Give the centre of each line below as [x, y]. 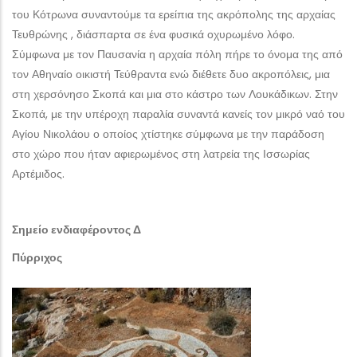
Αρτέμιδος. [38, 174]
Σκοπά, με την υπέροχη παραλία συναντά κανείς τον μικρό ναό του [178, 114]
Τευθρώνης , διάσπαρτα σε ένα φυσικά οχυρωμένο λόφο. [153, 34]
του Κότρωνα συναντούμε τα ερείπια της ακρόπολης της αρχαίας [174, 14]
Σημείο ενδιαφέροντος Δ [76, 229]
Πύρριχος [37, 257]
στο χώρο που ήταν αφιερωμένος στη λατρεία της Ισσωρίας [161, 154]
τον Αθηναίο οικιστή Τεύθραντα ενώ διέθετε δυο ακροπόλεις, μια [171, 74]
